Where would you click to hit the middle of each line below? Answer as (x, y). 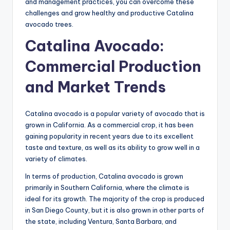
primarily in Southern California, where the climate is (107, 187)
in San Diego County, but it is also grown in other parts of (115, 210)
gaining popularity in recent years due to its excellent (109, 136)
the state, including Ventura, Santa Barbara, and (101, 221)
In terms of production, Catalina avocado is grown (104, 176)
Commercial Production (113, 66)
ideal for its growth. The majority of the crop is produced (115, 198)
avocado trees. (49, 24)
